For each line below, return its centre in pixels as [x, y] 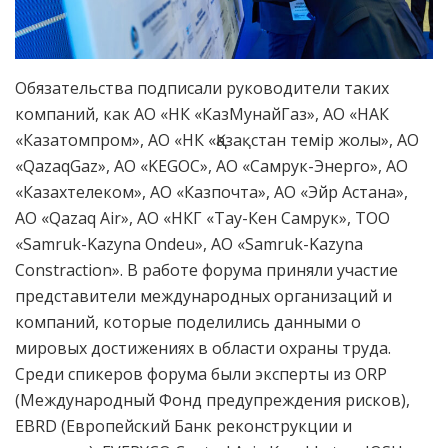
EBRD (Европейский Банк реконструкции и [183, 425]
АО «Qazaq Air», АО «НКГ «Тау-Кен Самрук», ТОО [202, 217]
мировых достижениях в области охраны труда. [203, 347]
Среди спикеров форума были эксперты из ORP [201, 373]
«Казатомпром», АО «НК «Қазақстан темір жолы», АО [217, 139]
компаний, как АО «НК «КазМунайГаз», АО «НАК [202, 113]
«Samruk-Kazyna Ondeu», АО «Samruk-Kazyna [189, 243]
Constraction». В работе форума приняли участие [206, 269]
